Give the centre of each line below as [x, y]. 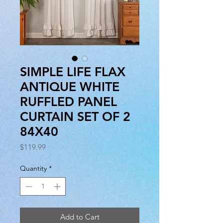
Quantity [33, 168]
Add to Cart [80, 217]
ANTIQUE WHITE [70, 87]
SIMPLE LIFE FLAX [73, 72]
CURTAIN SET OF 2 [75, 117]
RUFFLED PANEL [68, 102]
